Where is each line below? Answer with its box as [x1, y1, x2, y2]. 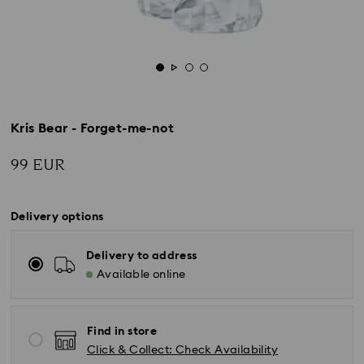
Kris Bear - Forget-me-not [11, 122, 174, 135]
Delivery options [11, 211, 104, 223]
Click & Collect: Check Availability [87, 344, 278, 356]
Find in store [87, 326, 158, 337]
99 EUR [11, 154, 65, 176]
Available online [97, 269, 186, 280]
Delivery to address [86, 250, 197, 262]
